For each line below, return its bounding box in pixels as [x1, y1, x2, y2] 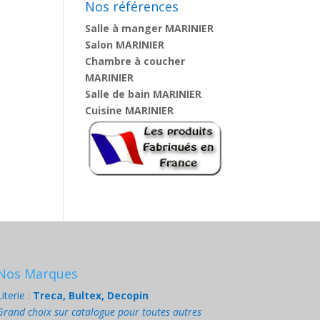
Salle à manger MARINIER [85, 21, 214, 35]
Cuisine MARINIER [85, 104, 174, 117]
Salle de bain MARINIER [85, 87, 202, 101]
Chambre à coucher [85, 54, 186, 68]
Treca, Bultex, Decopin [32, 289, 149, 303]
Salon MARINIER [85, 38, 165, 51]
